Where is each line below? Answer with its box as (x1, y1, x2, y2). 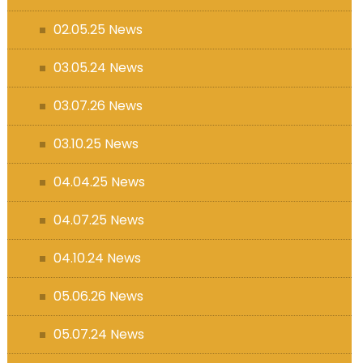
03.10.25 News (53, 134, 139, 153)
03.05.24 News (53, 58, 143, 77)
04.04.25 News (53, 172, 145, 191)
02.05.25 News (53, 19, 143, 39)
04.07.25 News (53, 210, 144, 229)
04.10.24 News (53, 248, 141, 267)
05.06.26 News (53, 286, 143, 305)
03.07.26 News (53, 96, 143, 115)
